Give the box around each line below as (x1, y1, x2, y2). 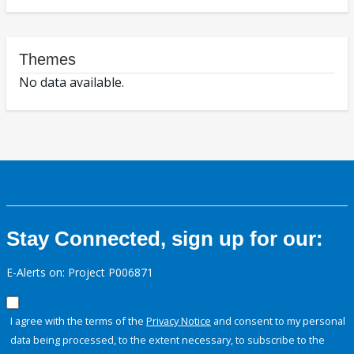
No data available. (19, 73, 124, 92)
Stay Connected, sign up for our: (6, 227, 323, 251)
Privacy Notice (146, 314, 211, 329)
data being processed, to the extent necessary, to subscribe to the (10, 333, 325, 348)
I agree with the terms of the (10, 314, 146, 329)
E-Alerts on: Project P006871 (6, 265, 153, 281)
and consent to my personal (211, 314, 345, 329)
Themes (19, 51, 76, 69)
